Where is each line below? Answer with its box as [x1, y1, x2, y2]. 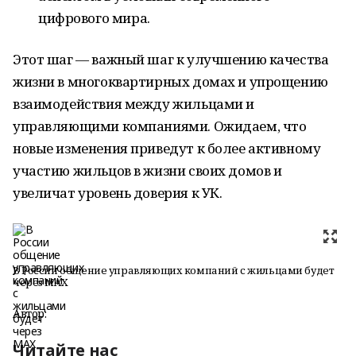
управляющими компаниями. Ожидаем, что [13, 117, 307, 135]
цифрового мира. [38, 9, 150, 27]
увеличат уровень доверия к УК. [13, 184, 222, 202]
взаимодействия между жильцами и [13, 95, 254, 113]
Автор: [13, 306, 47, 321]
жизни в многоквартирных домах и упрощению [13, 72, 328, 91]
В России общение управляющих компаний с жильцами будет [13, 263, 335, 277]
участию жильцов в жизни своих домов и [13, 161, 282, 180]
